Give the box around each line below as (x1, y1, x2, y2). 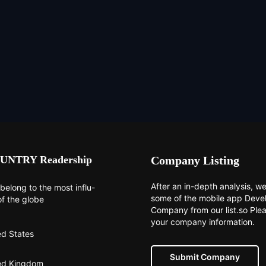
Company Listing (151, 154, 239, 167)
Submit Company (170, 252, 240, 262)
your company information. (151, 217, 255, 227)
